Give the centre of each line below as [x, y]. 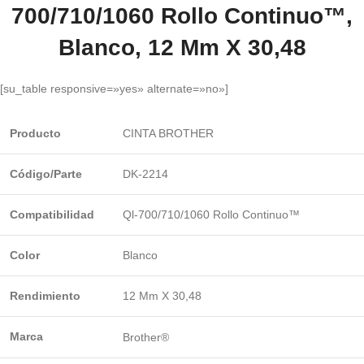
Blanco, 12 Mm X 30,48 [182, 47]
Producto [35, 133]
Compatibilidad [52, 214]
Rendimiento [45, 295]
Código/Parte [46, 173]
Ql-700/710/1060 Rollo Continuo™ [211, 214]
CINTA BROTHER [168, 133]
